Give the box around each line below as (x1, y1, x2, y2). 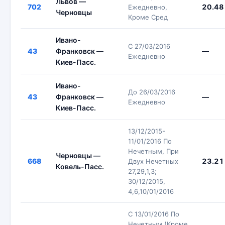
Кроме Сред (128, 13, 168, 21)
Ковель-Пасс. (56, 162, 104, 171)
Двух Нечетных (128, 157, 178, 165)
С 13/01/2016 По (128, 210, 179, 218)
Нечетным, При (128, 147, 179, 155)
